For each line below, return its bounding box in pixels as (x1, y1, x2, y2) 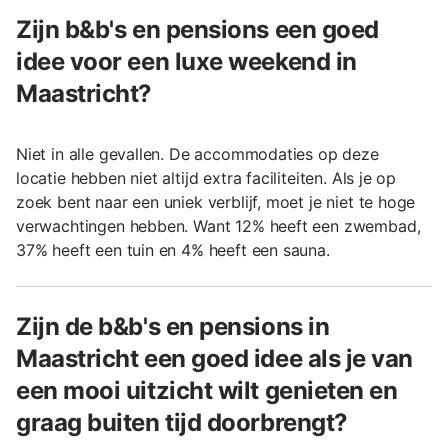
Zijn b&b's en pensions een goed (16, 15, 379, 45)
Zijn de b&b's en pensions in (16, 312, 330, 342)
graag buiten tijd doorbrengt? (16, 408, 348, 438)
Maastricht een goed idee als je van (16, 344, 414, 374)
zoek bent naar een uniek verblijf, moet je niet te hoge (16, 192, 416, 213)
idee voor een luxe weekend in (16, 47, 357, 77)
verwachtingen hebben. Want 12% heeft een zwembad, (16, 216, 421, 237)
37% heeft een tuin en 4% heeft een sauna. (16, 240, 330, 261)
